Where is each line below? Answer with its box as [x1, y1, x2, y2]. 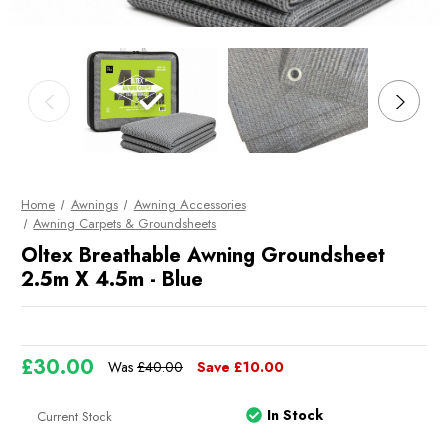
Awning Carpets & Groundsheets [33, 214, 217, 233]
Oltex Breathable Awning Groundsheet [21, 240, 385, 270]
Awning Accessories [133, 195, 246, 214]
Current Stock [37, 407, 113, 426]
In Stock [267, 405, 324, 425]
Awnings [70, 195, 118, 214]
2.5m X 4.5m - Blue [21, 264, 203, 294]
